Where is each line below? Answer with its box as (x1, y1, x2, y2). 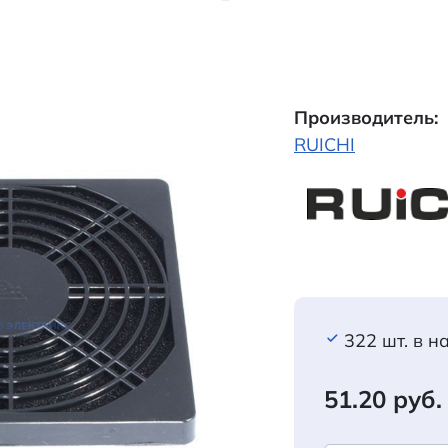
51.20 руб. (324, 383, 442, 414)
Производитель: (294, 106, 438, 129)
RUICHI (294, 133, 355, 156)
